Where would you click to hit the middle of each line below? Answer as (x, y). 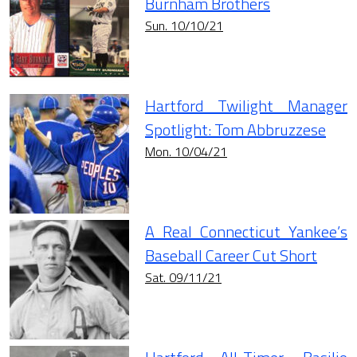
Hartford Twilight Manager (246, 106)
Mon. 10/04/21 (186, 152)
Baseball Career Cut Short (231, 256)
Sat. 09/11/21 (183, 278)
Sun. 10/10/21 (184, 26)
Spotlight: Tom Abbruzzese (235, 130)
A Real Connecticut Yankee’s (246, 232)
